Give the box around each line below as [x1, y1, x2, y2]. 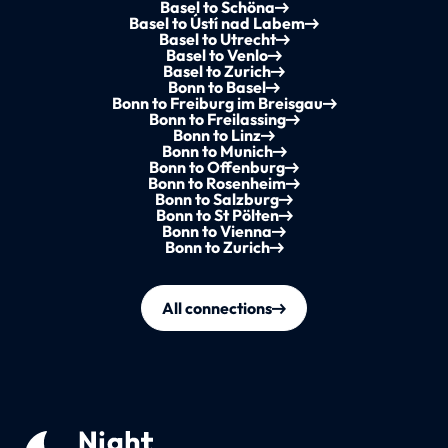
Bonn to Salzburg [155, 189, 279, 210]
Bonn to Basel [168, 77, 266, 98]
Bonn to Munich [161, 141, 273, 162]
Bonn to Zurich [164, 237, 270, 258]
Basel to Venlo [166, 45, 268, 66]
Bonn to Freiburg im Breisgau [111, 93, 323, 114]
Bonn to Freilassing [148, 109, 286, 130]
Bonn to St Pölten [155, 205, 279, 226]
